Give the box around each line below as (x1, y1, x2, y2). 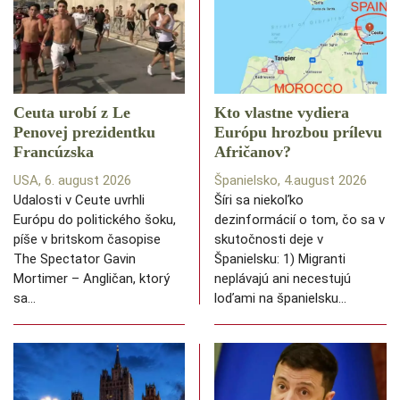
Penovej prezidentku (13, 123, 155, 142)
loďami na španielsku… (214, 290, 346, 307)
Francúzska (13, 143, 94, 162)
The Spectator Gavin (13, 251, 136, 268)
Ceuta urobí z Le (13, 104, 130, 122)
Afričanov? (214, 143, 291, 162)
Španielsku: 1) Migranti (214, 251, 346, 268)
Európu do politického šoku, (13, 212, 176, 229)
